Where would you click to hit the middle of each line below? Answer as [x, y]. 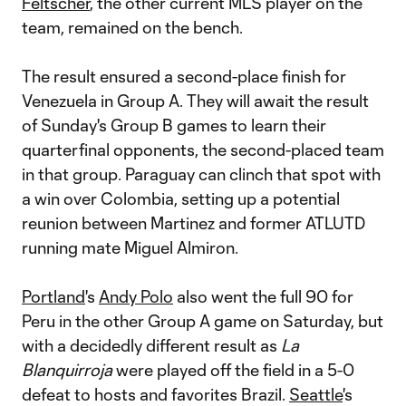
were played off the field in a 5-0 [235, 370]
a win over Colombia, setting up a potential [181, 198]
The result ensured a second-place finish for [184, 76]
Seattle [316, 394]
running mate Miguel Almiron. [130, 247]
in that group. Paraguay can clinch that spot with [201, 174]
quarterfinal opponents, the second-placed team [203, 150]
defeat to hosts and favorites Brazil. [155, 394]
